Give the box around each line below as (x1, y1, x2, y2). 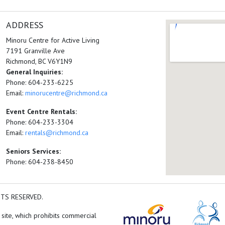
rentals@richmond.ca (25, 128, 89, 137)
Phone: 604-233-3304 (6, 118, 74, 127)
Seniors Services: (6, 147, 61, 156)
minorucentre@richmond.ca (25, 88, 108, 97)
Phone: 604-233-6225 (6, 78, 74, 87)
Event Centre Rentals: (6, 107, 77, 116)
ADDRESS (6, 19, 44, 31)
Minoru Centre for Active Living (6, 36, 100, 45)
